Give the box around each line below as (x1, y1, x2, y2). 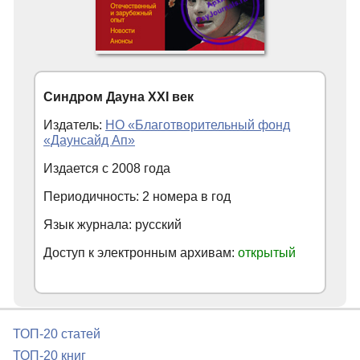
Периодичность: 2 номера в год (43, 190, 231, 204)
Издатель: (43, 118, 105, 133)
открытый (238, 246, 296, 260)
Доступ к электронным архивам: (43, 246, 238, 260)
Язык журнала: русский (43, 218, 182, 232)
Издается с (43, 162, 112, 176)
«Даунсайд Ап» (43, 133, 135, 148)
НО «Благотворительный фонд (105, 118, 290, 133)
